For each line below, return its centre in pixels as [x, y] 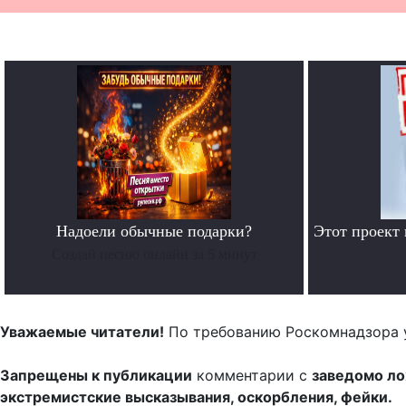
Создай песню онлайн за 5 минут [154, 255]
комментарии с [252, 376]
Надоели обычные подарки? [154, 232]
